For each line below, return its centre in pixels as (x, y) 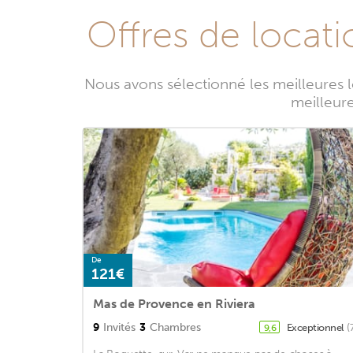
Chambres (175, 328)
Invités (119, 328)
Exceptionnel (316, 328)
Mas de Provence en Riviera (174, 304)
